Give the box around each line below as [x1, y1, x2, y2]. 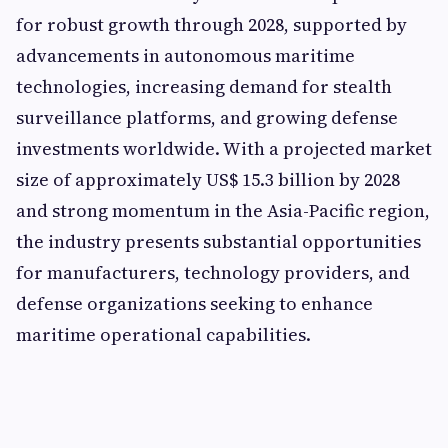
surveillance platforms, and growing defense [16, 104, 398, 130]
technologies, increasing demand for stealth [16, 73, 392, 99]
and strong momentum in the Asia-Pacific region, [16, 197, 430, 223]
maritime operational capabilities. [16, 321, 311, 347]
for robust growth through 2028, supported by [16, 11, 407, 37]
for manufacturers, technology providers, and [16, 259, 410, 285]
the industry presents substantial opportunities [16, 228, 421, 254]
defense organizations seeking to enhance [16, 290, 373, 316]
